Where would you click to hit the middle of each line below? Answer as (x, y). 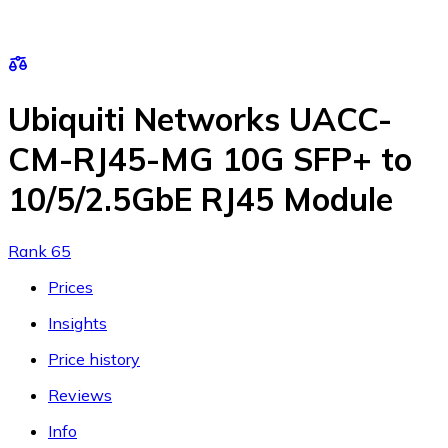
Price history (94, 358)
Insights (77, 322)
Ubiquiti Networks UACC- (200, 119)
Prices (70, 286)
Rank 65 (39, 250)
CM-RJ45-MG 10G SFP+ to (210, 159)
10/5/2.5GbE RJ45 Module (200, 199)
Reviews (80, 394)
